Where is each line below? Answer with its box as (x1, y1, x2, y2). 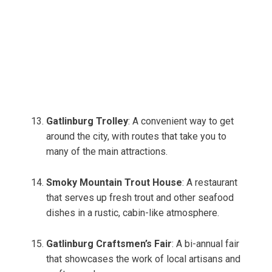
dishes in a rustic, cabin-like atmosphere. (46, 207, 219, 219)
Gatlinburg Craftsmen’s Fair (46, 238, 172, 250)
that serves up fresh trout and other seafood (46, 192, 234, 204)
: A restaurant (182, 177, 237, 189)
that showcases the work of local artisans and (46, 253, 240, 265)
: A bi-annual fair (172, 238, 239, 250)
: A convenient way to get (128, 115, 234, 127)
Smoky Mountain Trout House (46, 177, 182, 189)
